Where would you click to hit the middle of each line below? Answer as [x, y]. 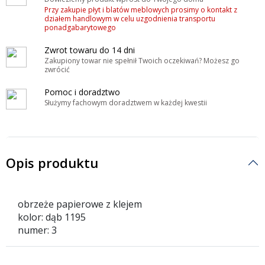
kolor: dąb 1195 [52, 217]
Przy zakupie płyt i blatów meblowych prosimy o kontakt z [141, 10]
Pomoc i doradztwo [82, 92]
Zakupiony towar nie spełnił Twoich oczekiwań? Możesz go [142, 61]
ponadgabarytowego [80, 28]
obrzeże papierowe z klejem [80, 204]
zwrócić [57, 70]
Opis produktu [52, 163]
